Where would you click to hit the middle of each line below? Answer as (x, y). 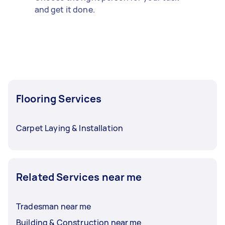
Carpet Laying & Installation (70, 128)
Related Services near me (79, 177)
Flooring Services (59, 98)
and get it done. (65, 9)
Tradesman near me (54, 206)
